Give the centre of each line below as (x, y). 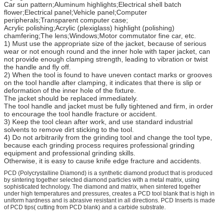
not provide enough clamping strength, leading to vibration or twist (106, 59)
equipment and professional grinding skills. (70, 153)
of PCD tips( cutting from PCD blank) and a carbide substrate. (85, 207)
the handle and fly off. (37, 67)
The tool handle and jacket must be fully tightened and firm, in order (109, 106)
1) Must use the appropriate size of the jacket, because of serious (105, 43)
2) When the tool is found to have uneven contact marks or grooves (108, 75)
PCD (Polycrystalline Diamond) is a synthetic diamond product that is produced (108, 173)
